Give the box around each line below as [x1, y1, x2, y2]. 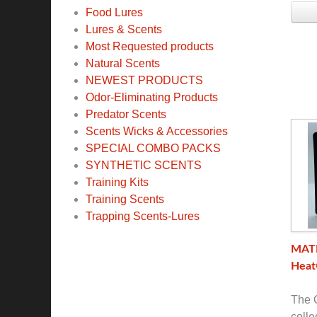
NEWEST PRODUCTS [86, 74, 203, 87]
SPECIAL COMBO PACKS [86, 142, 221, 155]
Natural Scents [86, 57, 160, 70]
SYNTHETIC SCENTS [86, 159, 202, 172]
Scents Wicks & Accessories [86, 125, 228, 138]
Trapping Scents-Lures [86, 210, 200, 223]
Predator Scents [86, 108, 166, 121]
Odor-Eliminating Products [86, 91, 218, 104]
